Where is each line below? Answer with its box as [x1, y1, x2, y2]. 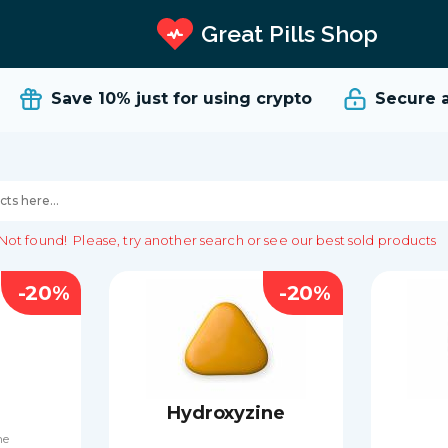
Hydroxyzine [167, 402, 285, 424]
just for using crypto [116, 88, 293, 108]
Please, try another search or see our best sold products [70, 232, 437, 248]
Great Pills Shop [200, 20, 378, 47]
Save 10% [31, 88, 112, 108]
